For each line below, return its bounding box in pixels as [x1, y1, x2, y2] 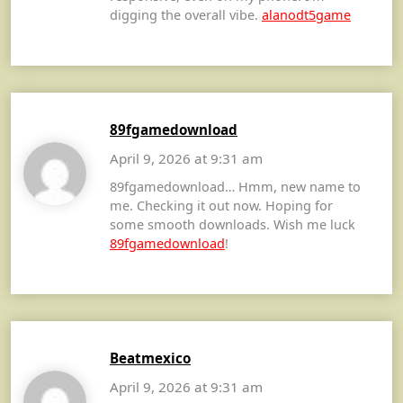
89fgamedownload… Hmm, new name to [110, 177, 361, 195]
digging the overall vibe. [110, 5, 262, 23]
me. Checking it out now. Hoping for [110, 196, 333, 214]
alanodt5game [262, 5, 351, 23]
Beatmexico [110, 348, 191, 367]
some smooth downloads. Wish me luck [110, 215, 355, 233]
